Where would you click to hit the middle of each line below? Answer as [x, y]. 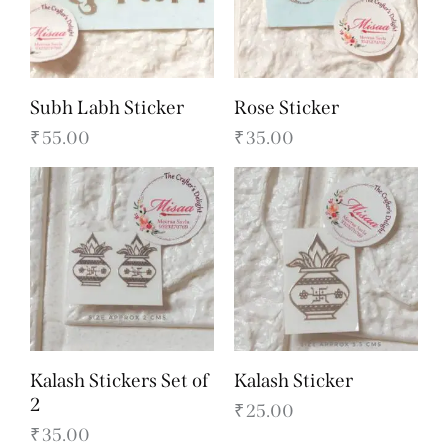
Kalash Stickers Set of [119, 380]
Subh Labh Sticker [107, 107]
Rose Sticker [286, 107]
